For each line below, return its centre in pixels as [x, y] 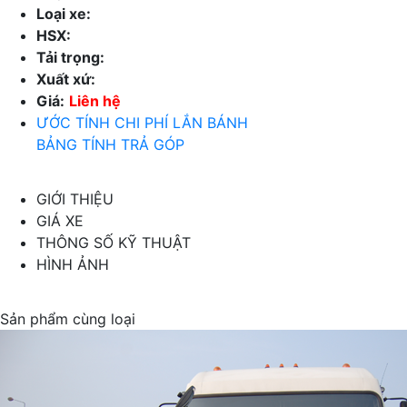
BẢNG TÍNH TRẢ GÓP [110, 145]
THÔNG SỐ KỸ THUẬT [114, 243]
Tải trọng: [70, 58]
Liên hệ [95, 101]
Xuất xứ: [66, 79]
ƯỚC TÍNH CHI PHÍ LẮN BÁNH [142, 123]
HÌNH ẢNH [73, 265]
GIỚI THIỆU [75, 199]
